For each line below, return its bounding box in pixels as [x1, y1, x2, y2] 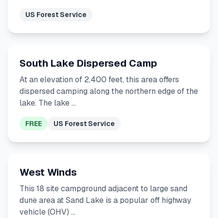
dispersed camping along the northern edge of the [19, 86, 198, 96]
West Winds [19, 166, 77, 179]
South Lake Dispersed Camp [19, 57, 157, 70]
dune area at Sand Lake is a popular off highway [19, 195, 191, 205]
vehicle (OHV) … [19, 207, 75, 217]
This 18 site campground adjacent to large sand [19, 183, 187, 194]
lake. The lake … [19, 98, 76, 108]
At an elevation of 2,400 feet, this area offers [19, 74, 179, 85]
